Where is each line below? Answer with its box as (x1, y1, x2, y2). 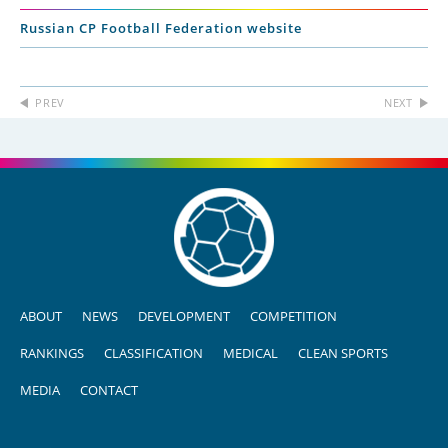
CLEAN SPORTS (298, 344, 388, 363)
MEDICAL (223, 344, 278, 363)
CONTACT (80, 381, 138, 400)
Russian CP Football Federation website (20, 19, 303, 38)
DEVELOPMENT (138, 307, 230, 326)
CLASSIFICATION (104, 344, 203, 363)
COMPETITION (250, 307, 337, 326)
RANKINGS (20, 344, 84, 363)
